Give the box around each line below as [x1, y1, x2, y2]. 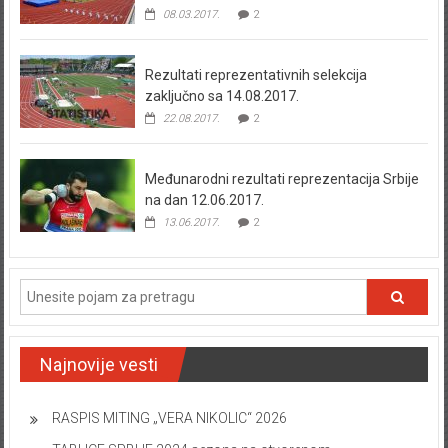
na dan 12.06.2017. [144, 192, 264, 209]
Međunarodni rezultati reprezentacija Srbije [144, 171, 419, 188]
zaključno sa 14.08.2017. [144, 88, 299, 105]
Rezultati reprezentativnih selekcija [144, 67, 367, 84]
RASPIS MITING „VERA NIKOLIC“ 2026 [51, 410, 287, 427]
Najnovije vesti [39, 354, 158, 376]
